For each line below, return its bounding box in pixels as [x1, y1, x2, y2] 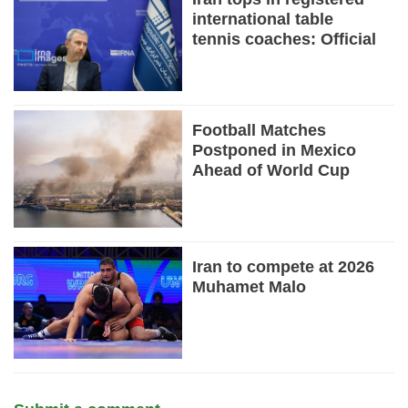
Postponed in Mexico [192, 141, 357, 160]
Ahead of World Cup [192, 161, 351, 180]
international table [192, 9, 334, 28]
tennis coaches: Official [192, 29, 377, 48]
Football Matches [192, 121, 327, 140]
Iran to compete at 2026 [192, 258, 375, 277]
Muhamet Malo [192, 278, 307, 297]
